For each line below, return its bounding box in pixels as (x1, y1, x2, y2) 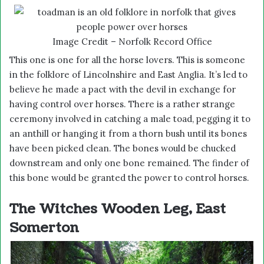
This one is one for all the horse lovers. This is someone (9, 54, 245, 65)
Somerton (9, 217, 79, 237)
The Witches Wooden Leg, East (9, 199, 226, 219)
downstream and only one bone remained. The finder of (9, 157, 249, 169)
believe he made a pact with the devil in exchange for (9, 83, 236, 95)
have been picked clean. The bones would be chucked (9, 142, 236, 154)
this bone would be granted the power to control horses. (9, 171, 249, 183)
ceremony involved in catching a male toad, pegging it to (9, 113, 250, 124)
